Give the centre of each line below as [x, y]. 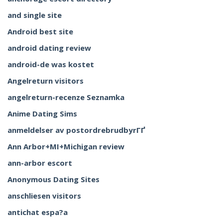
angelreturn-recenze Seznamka [66, 97]
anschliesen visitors [44, 196]
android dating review [49, 48]
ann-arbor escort [40, 163]
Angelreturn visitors [46, 81]
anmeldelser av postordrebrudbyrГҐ [76, 130]
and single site [35, 15]
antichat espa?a [38, 212]
